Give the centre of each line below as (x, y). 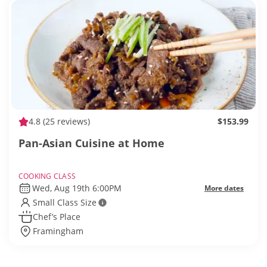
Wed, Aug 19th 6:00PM (77, 188)
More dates (224, 188)
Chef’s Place (57, 217)
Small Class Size (65, 203)
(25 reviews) (65, 122)
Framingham (58, 231)
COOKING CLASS (47, 176)
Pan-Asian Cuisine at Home (91, 143)
